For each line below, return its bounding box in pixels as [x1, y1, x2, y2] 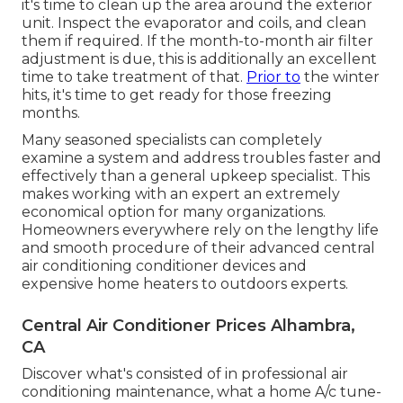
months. [22, 103, 80, 121]
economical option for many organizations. [22, 202, 326, 220]
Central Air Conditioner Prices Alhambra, [22, 315, 355, 336]
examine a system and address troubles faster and [22, 148, 381, 166]
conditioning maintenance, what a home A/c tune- [22, 382, 381, 400]
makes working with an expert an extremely [22, 184, 340, 202]
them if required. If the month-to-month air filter [22, 31, 373, 49]
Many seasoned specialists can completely [22, 130, 322, 148]
